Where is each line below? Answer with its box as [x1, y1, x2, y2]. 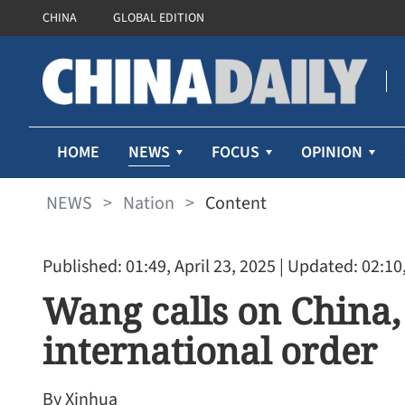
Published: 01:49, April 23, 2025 [42, 254, 276, 279]
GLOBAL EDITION [113, 9, 204, 27]
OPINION [301, 141, 363, 164]
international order [42, 325, 377, 375]
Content [205, 190, 267, 216]
